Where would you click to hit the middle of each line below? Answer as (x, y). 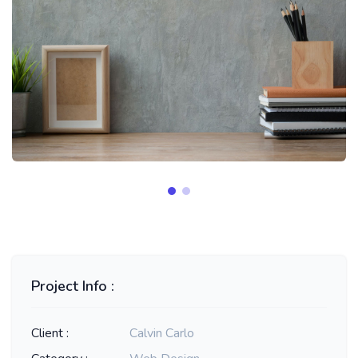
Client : (50, 333)
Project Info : (73, 286)
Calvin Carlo (162, 333)
